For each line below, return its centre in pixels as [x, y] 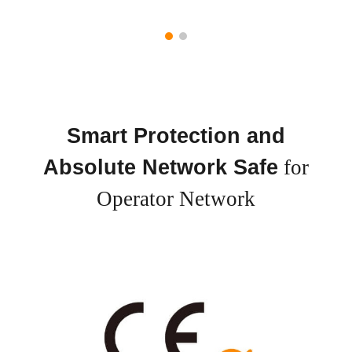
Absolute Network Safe [161, 167]
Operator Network [176, 199]
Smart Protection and [176, 136]
